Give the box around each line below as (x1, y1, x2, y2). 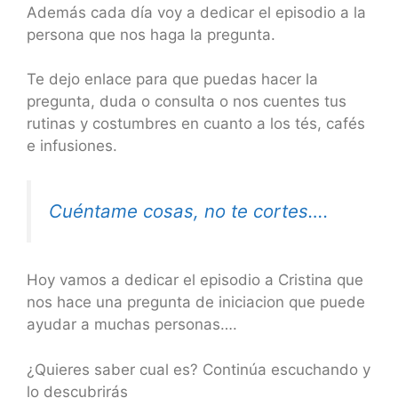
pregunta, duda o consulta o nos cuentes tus (27, 92, 346, 110)
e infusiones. (27, 137, 117, 155)
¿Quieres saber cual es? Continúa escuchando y (27, 360, 370, 378)
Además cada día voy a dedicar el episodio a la (27, 3, 366, 21)
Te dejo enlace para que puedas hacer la (27, 70, 318, 88)
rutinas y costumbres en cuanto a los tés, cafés (27, 115, 365, 132)
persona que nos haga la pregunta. (27, 25, 275, 44)
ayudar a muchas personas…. (27, 315, 237, 334)
